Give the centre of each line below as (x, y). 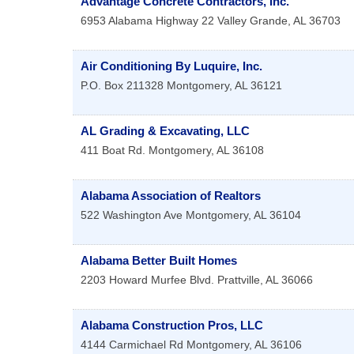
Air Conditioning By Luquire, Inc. (171, 66)
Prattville (239, 280)
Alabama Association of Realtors (171, 196)
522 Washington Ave (132, 215)
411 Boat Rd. (113, 151)
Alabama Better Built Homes (159, 261)
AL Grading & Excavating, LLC (165, 131)
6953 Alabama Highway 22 (147, 21)
